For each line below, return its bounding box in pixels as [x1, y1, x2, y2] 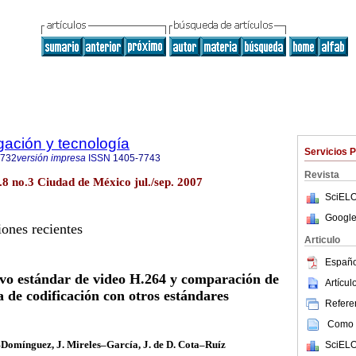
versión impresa [17, 153, 86, 164]
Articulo [304, 234, 340, 246]
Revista [304, 169, 339, 180]
